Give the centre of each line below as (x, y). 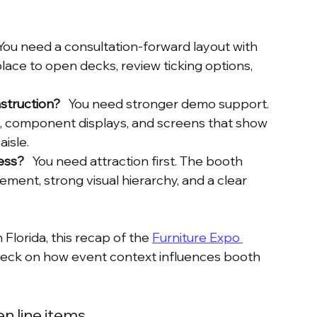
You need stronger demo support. (166, 104)
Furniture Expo (197, 238)
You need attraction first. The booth (135, 161)
